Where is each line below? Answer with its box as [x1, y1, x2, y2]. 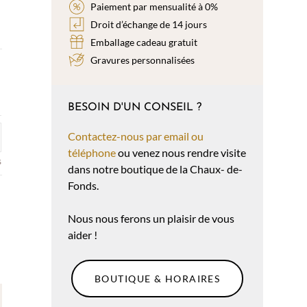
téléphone [68, 146, 116, 160]
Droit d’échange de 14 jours [90, 18, 208, 30]
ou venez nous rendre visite [116, 146, 247, 160]
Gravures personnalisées [90, 53, 195, 66]
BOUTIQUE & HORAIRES [94, 273, 221, 285]
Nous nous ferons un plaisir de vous [68, 212, 235, 225]
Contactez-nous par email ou [68, 130, 204, 143]
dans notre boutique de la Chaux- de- [68, 162, 243, 176]
